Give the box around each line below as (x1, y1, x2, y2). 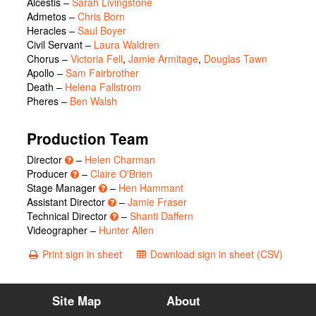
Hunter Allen (99, 223, 154, 238)
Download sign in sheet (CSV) (150, 247, 284, 262)
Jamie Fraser (128, 195, 187, 209)
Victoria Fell (71, 51, 123, 66)
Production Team (27, 127, 149, 149)
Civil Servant (27, 37, 83, 52)
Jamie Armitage (128, 51, 198, 66)
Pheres (27, 94, 59, 109)
